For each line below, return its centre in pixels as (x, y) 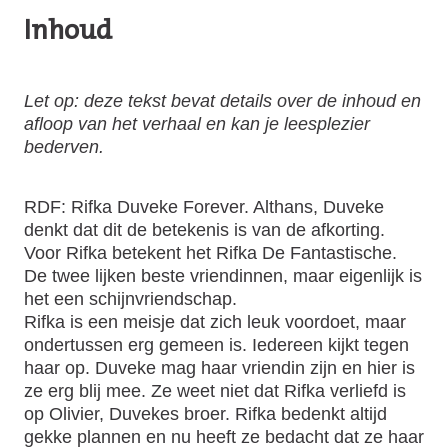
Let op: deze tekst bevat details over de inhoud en (222, 101)
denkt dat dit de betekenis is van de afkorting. (204, 229)
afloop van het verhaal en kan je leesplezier (197, 124)
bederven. (64, 147)
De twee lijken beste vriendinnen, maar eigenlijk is (223, 275)
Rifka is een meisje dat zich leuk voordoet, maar (215, 321)
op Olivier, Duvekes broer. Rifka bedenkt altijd (205, 413)
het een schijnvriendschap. (130, 298)
